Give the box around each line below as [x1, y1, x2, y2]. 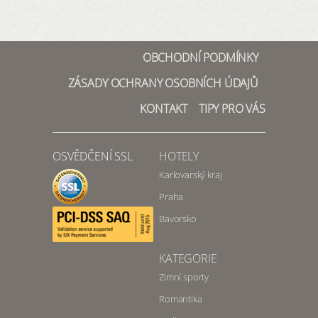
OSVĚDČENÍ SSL [53, 148, 133, 165]
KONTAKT [140, 101, 188, 117]
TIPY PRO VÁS [198, 101, 265, 117]
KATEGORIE [159, 251, 217, 267]
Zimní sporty [159, 270, 209, 284]
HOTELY [159, 148, 199, 165]
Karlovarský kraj [159, 168, 222, 182]
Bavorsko [159, 212, 197, 226]
